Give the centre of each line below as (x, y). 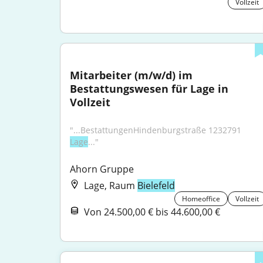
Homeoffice (201, 199)
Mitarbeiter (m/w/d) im (131, 75)
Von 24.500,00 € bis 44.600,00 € (152, 212)
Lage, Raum (111, 186)
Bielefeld (156, 186)
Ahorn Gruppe (102, 169)
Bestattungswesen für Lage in (149, 89)
